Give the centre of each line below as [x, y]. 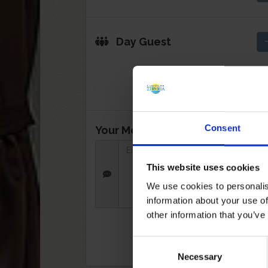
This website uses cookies [203, 167]
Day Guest [144, 42]
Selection [150, 257]
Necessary [200, 257]
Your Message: [134, 130]
